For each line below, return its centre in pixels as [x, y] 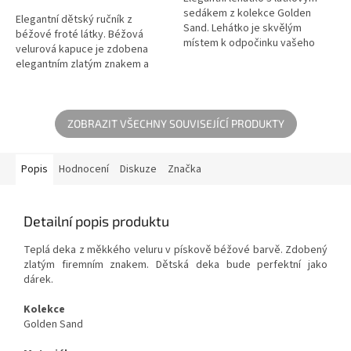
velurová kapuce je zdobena [82, 49]
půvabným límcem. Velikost [79, 79]
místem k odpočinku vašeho [249, 43]
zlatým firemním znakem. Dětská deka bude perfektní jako [175, 264]
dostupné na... [49, 109]
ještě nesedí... [216, 87]
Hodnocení [84, 169]
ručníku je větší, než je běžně [84, 94]
